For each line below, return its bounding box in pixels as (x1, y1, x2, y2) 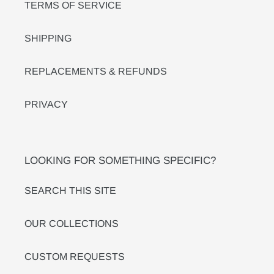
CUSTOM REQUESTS (24, 251, 125, 262)
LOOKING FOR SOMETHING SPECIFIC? (24, 154, 216, 166)
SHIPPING (24, 32, 72, 43)
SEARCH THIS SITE (24, 185, 116, 196)
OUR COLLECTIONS (24, 218, 119, 229)
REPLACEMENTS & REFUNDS (24, 65, 167, 76)
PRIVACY (24, 98, 68, 109)
